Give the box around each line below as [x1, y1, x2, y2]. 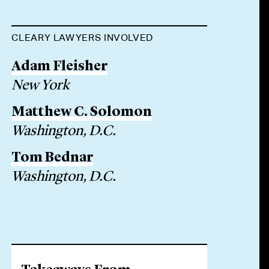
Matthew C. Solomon [11, 106, 153, 119]
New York [11, 79, 70, 93]
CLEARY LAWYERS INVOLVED [11, 32, 154, 43]
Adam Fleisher [11, 60, 108, 74]
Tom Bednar [11, 151, 94, 165]
